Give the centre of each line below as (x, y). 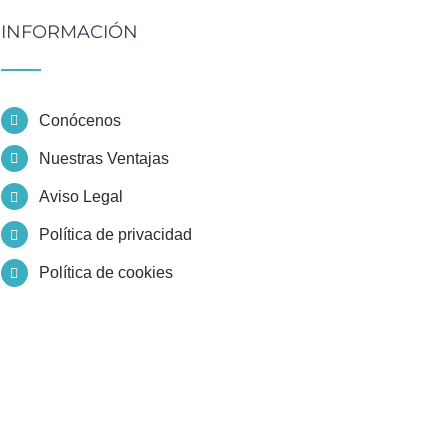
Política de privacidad (115, 235)
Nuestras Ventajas (103, 158)
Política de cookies (105, 273)
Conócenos (79, 120)
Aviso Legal (80, 196)
